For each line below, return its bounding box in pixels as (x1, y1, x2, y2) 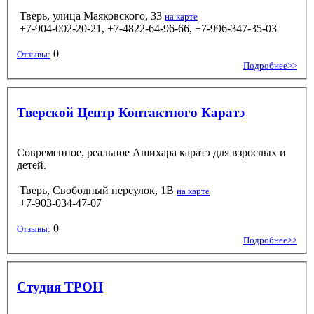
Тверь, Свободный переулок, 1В (20, 184, 174, 196)
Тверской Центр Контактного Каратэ (17, 104, 245, 120)
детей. (17, 158, 46, 171)
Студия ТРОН (17, 279, 103, 294)
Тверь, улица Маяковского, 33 (20, 9, 162, 22)
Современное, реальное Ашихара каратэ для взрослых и (17, 146, 286, 158)
